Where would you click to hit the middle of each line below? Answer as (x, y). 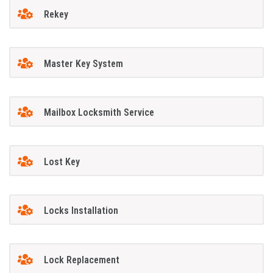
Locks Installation (81, 211)
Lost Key (62, 161)
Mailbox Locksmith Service (99, 113)
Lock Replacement (81, 260)
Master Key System (83, 63)
